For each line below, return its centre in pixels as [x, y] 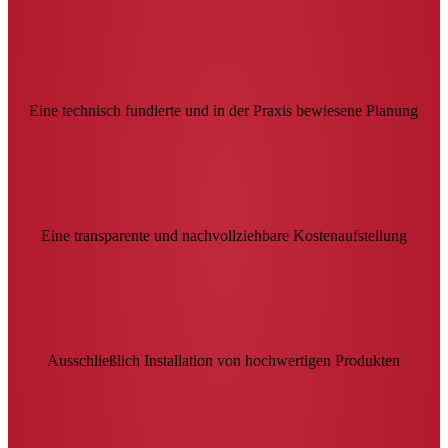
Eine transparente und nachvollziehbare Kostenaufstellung [224, 235]
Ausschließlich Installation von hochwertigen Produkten [224, 360]
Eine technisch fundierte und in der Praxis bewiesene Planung [224, 110]
